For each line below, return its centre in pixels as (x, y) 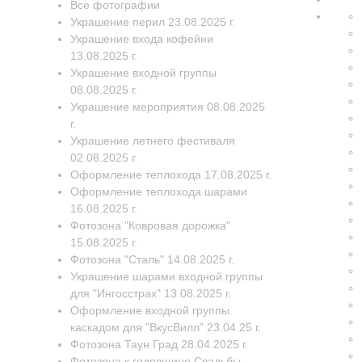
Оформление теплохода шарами (159, 192)
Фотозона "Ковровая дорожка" (150, 225)
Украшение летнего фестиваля (153, 141)
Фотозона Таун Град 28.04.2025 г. (159, 344)
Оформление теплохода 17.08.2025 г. (171, 175)
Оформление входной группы (150, 310)
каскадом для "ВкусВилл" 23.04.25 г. (166, 327)
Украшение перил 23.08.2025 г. (153, 22)
